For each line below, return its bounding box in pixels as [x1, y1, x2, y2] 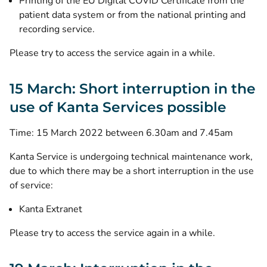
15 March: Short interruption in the [10, 80, 256, 97]
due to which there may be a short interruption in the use [10, 164, 254, 178]
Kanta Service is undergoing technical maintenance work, [10, 150, 253, 163]
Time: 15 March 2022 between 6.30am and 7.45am [10, 126, 233, 139]
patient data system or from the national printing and [19, 8, 246, 21]
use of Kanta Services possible [10, 98, 226, 116]
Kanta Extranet [19, 203, 82, 216]
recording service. [19, 23, 95, 36]
